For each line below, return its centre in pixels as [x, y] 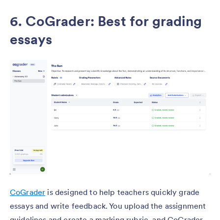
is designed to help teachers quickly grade [123, 192]
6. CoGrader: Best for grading [106, 21]
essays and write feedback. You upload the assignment [108, 206]
